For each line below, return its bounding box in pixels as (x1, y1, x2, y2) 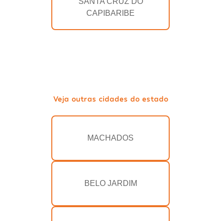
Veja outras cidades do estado (53, 94, 168, 104)
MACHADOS (87, 134, 134, 143)
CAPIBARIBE (86, 9, 135, 18)
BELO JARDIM (84, 179, 137, 188)
